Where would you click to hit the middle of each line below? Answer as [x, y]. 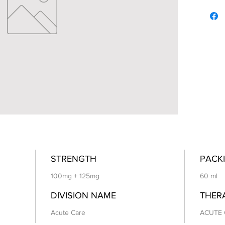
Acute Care [68, 213]
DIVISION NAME [83, 196]
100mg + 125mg [75, 176]
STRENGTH [74, 159]
